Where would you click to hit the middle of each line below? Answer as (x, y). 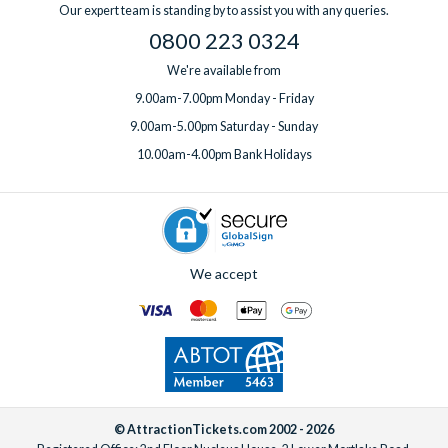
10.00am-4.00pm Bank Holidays (224, 155)
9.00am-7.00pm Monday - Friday (224, 99)
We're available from (224, 71)
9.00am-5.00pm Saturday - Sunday (224, 127)
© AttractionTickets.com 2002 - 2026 (224, 429)
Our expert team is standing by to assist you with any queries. (224, 11)
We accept (224, 274)
